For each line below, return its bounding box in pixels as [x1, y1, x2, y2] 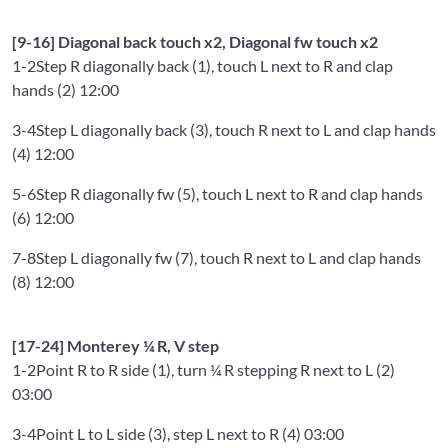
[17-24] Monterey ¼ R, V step [12, 335, 219, 355]
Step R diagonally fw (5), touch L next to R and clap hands [36, 183, 423, 203]
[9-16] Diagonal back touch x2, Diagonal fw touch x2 [12, 31, 378, 51]
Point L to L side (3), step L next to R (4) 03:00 [36, 423, 344, 443]
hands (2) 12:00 [12, 79, 119, 99]
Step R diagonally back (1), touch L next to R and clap [36, 55, 393, 75]
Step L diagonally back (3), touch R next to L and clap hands [36, 119, 436, 139]
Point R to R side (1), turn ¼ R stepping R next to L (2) [36, 359, 395, 379]
